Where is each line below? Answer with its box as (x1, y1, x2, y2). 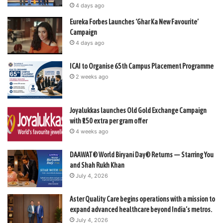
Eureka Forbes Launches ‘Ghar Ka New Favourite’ (70, 17, 199, 26)
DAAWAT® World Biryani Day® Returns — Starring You (70, 150, 214, 159)
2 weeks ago (76, 73, 109, 80)
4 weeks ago (76, 127, 109, 135)
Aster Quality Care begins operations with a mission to (70, 195, 215, 203)
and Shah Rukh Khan (70, 161, 124, 169)
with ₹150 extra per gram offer (70, 116, 147, 125)
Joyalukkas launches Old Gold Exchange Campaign (70, 106, 207, 114)
